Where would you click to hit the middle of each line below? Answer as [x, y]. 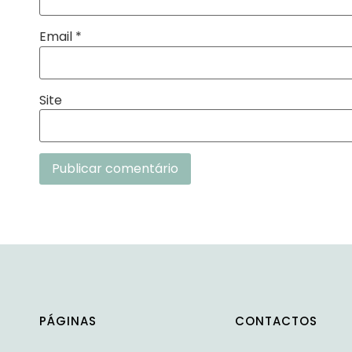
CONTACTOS [276, 321]
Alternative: [75, 206]
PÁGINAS [68, 321]
